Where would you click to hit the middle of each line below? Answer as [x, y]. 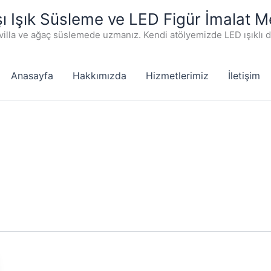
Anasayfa [32, 76]
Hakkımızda [100, 76]
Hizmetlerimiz [177, 76]
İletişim [244, 76]
